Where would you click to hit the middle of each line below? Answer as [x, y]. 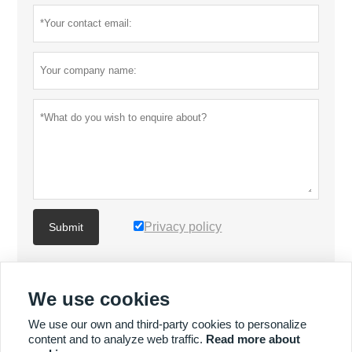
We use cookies [99, 299]
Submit [66, 227]
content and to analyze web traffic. [117, 339]
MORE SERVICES [86, 332]
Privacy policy [183, 226]
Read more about [253, 339]
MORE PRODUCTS [90, 285]
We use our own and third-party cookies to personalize [167, 324]
